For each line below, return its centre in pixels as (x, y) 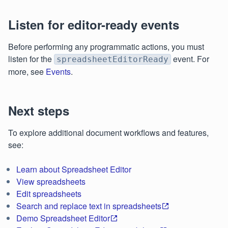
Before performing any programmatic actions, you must (106, 47)
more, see (27, 72)
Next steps (39, 110)
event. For (190, 59)
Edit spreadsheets (49, 194)
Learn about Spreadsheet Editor (74, 169)
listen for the (31, 59)
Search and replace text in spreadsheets (89, 206)
